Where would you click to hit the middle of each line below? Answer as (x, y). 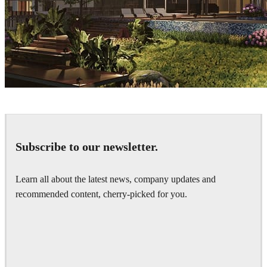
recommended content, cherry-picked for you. (101, 194)
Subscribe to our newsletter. (87, 147)
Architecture (61, 121)
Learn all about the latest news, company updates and (116, 179)
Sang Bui (29, 122)
